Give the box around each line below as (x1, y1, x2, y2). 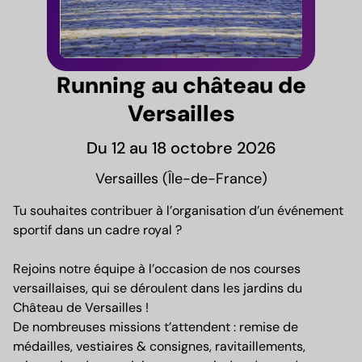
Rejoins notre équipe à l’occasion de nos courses (13, 260, 301, 278)
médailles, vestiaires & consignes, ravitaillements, (13, 338, 305, 356)
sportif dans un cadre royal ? (13, 221, 182, 239)
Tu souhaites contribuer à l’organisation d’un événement (13, 202, 343, 220)
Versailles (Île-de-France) (95, 169, 267, 189)
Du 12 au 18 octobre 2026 (86, 137, 276, 159)
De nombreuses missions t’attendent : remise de (13, 318, 298, 336)
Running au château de (56, 70, 306, 101)
